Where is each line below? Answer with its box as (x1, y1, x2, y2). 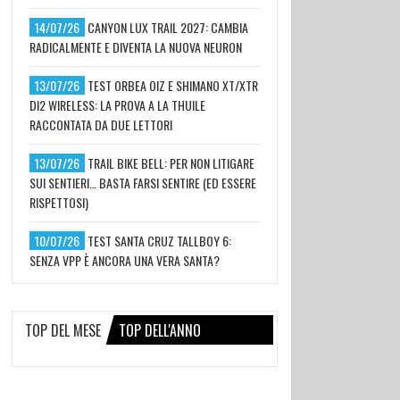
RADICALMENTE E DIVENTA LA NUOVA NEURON (29, 37, 242, 57)
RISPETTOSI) (29, 193, 88, 212)
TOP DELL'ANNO (118, 320, 201, 342)
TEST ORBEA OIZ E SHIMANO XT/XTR (87, 76, 258, 96)
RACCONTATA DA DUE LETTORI (29, 115, 172, 135)
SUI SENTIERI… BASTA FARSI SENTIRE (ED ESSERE (29, 173, 256, 193)
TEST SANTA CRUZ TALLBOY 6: (87, 231, 231, 251)
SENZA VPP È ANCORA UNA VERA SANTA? (29, 251, 220, 271)
